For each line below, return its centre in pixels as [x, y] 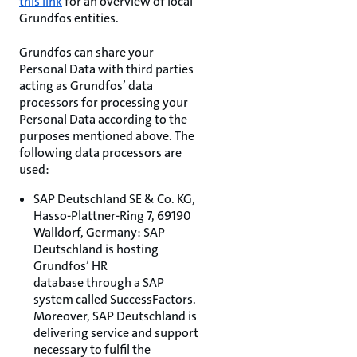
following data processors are [100, 153]
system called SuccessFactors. [115, 299]
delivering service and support [116, 333]
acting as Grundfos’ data [86, 86]
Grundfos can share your [86, 52]
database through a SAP [99, 282]
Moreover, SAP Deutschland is [115, 316]
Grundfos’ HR [71, 266]
